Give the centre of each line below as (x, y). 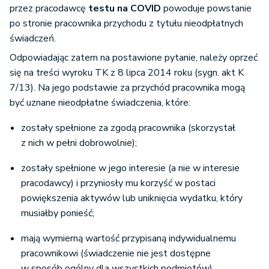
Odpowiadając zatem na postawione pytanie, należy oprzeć (134, 58)
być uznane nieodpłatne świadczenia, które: (100, 103)
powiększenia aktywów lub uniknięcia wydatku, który (132, 198)
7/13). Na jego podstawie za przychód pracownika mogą (127, 88)
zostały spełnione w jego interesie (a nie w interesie (130, 168)
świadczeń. (33, 39)
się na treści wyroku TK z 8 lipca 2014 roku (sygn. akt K (127, 73)
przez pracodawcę (49, 9)
